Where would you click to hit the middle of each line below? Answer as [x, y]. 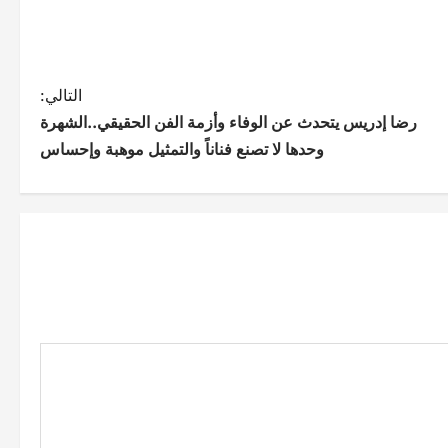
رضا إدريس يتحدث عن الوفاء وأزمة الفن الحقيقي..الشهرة [228, 121]
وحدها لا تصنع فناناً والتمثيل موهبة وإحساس [182, 148]
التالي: [61, 94]
